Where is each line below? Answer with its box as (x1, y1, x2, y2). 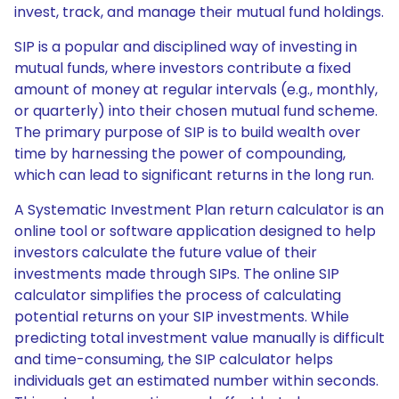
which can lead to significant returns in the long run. (14, 165, 374, 185)
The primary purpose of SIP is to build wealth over (14, 122, 361, 142)
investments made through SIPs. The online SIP (14, 264, 339, 284)
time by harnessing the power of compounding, (14, 143, 346, 164)
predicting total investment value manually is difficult (14, 328, 385, 348)
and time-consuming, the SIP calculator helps (14, 349, 333, 370)
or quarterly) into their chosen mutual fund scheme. (14, 101, 378, 121)
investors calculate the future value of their (14, 242, 317, 263)
